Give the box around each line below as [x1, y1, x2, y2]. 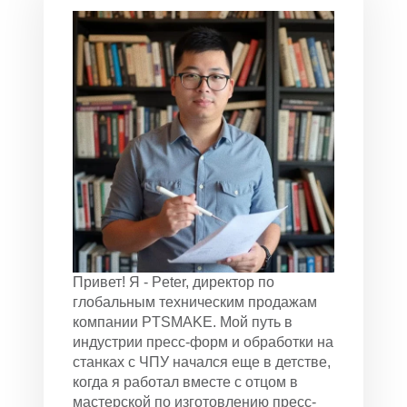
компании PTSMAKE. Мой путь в [73, 314, 293, 330]
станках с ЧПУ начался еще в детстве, [73, 354, 331, 370]
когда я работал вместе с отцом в [73, 374, 298, 390]
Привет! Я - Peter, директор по [73, 274, 274, 290]
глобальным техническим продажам [73, 294, 317, 310]
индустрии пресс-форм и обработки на [73, 334, 333, 350]
